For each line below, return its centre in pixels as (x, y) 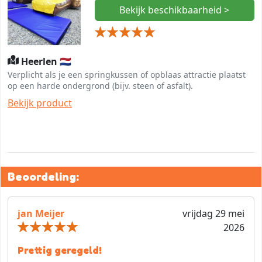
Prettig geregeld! (60, 250)
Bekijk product (40, 103)
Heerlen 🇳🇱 (45, 62)
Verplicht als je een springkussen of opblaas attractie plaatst (127, 74)
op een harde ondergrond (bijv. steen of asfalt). (100, 85)
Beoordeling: (43, 176)
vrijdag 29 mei (213, 213)
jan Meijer (41, 213)
